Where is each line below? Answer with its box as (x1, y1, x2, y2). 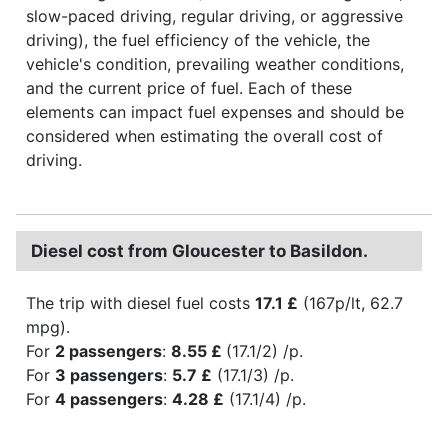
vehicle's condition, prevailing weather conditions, (26, 53, 404, 74)
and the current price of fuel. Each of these (26, 77, 352, 98)
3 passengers (55, 364, 163, 385)
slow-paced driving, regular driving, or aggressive (26, 5, 403, 26)
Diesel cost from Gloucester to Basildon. (31, 240, 368, 261)
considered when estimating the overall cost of (26, 125, 383, 146)
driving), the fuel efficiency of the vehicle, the (26, 29, 370, 50)
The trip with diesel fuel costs (26, 292, 255, 313)
